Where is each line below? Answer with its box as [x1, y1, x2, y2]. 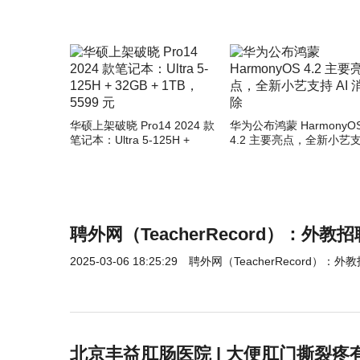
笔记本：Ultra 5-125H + [70, 133, 190, 146]
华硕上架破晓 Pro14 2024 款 [70, 118, 215, 132]
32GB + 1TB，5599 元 [70, 147, 184, 161]
